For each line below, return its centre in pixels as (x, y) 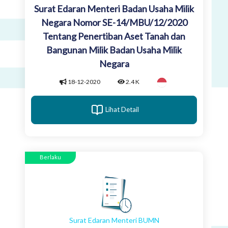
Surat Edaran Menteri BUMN (114, 220)
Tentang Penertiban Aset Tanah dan (114, 36)
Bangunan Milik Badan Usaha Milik (114, 50)
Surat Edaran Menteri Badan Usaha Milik (114, 9)
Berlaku (50, 157)
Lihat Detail (122, 110)
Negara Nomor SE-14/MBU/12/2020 (114, 22)
